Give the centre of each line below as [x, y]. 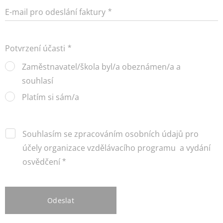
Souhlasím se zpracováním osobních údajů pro [111, 134]
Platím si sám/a [51, 97]
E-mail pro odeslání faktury [55, 12]
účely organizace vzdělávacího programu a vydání [116, 148]
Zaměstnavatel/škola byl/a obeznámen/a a [101, 67]
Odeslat [61, 201]
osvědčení [41, 162]
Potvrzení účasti [35, 49]
